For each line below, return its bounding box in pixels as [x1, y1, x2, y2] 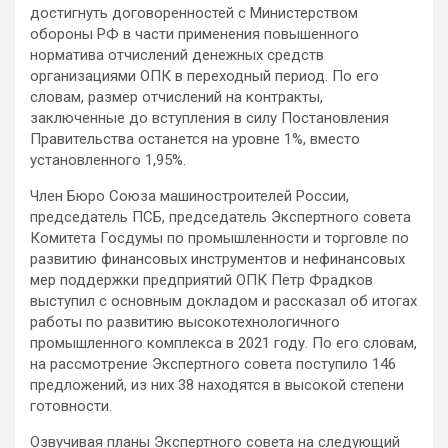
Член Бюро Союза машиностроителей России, [30, 187, 349, 205]
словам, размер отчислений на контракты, [30, 88, 323, 106]
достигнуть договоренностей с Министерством [30, 4, 358, 22]
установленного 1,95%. [30, 151, 186, 169]
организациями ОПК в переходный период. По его [30, 67, 379, 85]
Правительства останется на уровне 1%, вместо [30, 130, 360, 148]
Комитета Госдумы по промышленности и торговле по [30, 229, 409, 247]
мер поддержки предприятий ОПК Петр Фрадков [30, 271, 373, 289]
